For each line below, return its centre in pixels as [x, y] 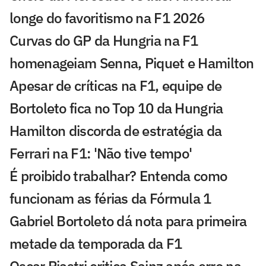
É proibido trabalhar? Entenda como [118, 176]
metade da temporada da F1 [96, 244]
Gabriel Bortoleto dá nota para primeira [128, 221]
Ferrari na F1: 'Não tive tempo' [101, 153]
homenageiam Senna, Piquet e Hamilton [132, 63]
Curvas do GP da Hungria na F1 [104, 41]
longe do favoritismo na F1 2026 [107, 18]
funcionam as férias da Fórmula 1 [110, 199]
